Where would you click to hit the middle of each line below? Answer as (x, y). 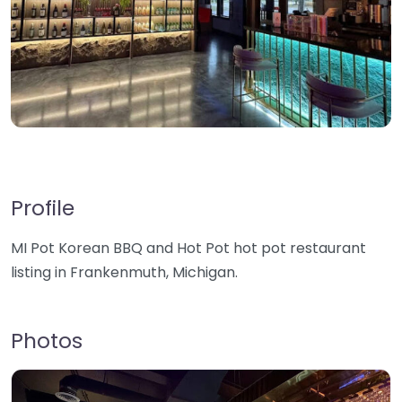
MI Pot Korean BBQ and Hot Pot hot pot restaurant (188, 248)
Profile (43, 208)
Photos (47, 341)
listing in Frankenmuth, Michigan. (124, 272)
